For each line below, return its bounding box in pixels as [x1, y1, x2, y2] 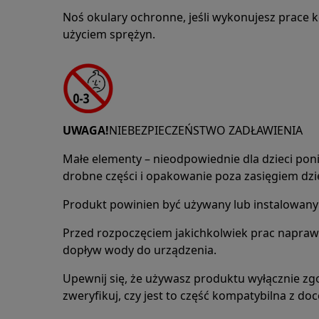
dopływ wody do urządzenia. [63, 242, 216, 258]
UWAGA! [63, 122, 109, 138]
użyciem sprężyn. [63, 26, 155, 42]
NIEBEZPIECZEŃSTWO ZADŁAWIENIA [109, 122, 303, 138]
